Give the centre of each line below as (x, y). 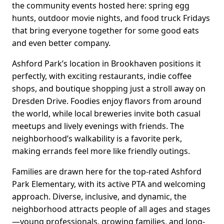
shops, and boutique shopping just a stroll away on (109, 89)
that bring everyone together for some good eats (105, 31)
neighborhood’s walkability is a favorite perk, (97, 139)
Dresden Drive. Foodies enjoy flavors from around (107, 101)
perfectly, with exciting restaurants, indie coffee (102, 76)
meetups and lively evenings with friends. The (98, 126)
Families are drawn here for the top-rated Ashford (107, 172)
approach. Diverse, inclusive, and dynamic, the (99, 197)
